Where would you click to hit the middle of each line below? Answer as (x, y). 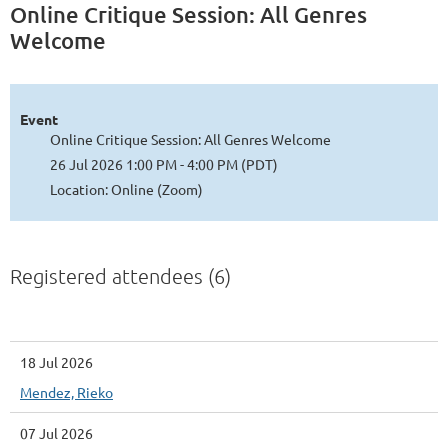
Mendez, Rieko (66, 392)
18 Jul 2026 (56, 362)
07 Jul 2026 (56, 433)
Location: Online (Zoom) (126, 189)
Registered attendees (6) (120, 276)
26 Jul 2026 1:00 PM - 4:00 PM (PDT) (164, 164)
